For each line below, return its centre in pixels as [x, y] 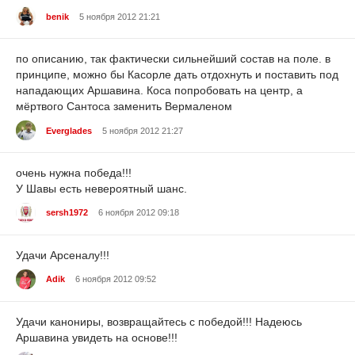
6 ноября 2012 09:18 [139, 213]
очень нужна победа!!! [74, 173]
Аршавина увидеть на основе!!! [97, 337]
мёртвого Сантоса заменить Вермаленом [124, 107]
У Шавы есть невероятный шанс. [101, 189]
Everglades [69, 130]
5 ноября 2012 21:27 [143, 130]
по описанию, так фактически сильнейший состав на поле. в [173, 59]
